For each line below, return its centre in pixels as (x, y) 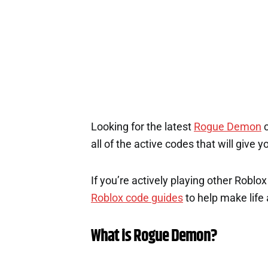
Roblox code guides (137, 198)
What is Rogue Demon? (154, 236)
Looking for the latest (142, 127)
